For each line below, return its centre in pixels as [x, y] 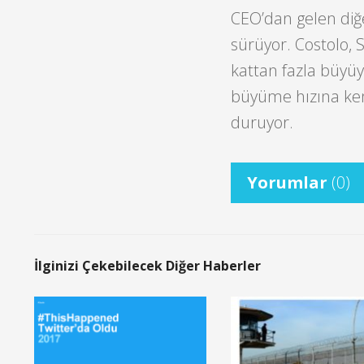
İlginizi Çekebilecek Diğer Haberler [147, 266]
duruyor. [262, 122]
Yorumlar [289, 183]
